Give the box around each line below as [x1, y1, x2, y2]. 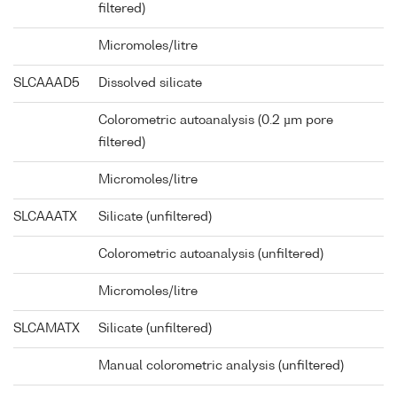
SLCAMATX [13, 323, 80, 336]
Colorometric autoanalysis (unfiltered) [98, 248, 323, 261]
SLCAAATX [13, 211, 77, 224]
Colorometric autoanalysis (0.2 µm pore [98, 114, 333, 128]
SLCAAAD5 [13, 77, 80, 90]
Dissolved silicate [98, 77, 202, 90]
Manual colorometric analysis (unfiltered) [98, 360, 344, 373]
